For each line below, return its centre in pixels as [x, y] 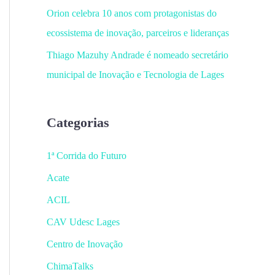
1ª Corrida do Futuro [87, 155]
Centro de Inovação [85, 244]
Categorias [78, 122]
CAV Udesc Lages [83, 222]
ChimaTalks [70, 266]
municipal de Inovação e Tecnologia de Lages [135, 75]
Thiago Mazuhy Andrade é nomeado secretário [137, 55]
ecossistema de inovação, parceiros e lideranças [138, 33]
